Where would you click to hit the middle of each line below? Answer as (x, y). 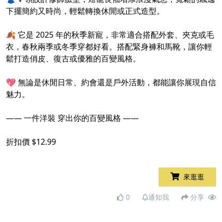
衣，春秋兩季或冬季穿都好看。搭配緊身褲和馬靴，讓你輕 (109, 47)
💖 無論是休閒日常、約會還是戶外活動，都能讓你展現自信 (111, 83)
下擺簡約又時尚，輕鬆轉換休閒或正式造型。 (85, 11)
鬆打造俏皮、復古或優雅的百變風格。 (73, 59)
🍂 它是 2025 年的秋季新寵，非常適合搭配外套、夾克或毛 (110, 35)
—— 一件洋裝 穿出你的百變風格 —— (72, 118)
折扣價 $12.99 (31, 142)
